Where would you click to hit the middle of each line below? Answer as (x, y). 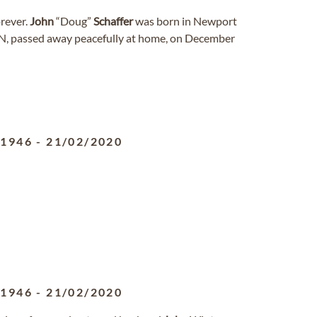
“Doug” (74, 21)
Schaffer (113, 21)
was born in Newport (185, 21)
